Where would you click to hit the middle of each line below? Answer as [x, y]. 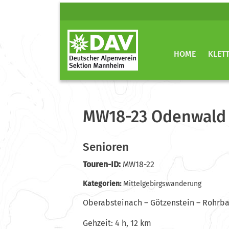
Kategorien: [103, 184]
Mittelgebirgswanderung [162, 184]
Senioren [106, 147]
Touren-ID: [102, 165]
